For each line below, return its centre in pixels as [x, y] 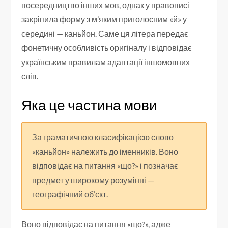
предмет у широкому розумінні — [93, 180]
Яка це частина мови [90, 105]
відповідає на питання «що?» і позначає [105, 165]
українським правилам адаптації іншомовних [106, 62]
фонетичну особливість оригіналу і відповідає [107, 47]
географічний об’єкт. [70, 194]
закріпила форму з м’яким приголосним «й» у [104, 19]
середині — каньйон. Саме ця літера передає [105, 33]
